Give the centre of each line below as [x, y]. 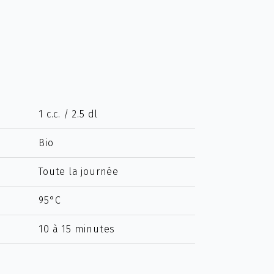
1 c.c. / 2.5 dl [68, 114]
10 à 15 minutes [77, 229]
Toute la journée [79, 172]
